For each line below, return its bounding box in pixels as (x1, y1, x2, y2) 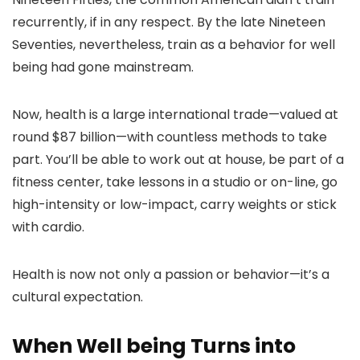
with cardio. (12, 218, 84, 236)
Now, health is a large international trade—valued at (12, 105, 338, 124)
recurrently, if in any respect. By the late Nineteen (12, 13, 325, 31)
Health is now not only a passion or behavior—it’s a (12, 265, 329, 284)
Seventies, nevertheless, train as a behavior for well (12, 35, 335, 54)
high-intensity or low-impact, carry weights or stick (12, 195, 337, 214)
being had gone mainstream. (12, 58, 194, 76)
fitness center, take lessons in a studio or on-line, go (12, 173, 337, 191)
